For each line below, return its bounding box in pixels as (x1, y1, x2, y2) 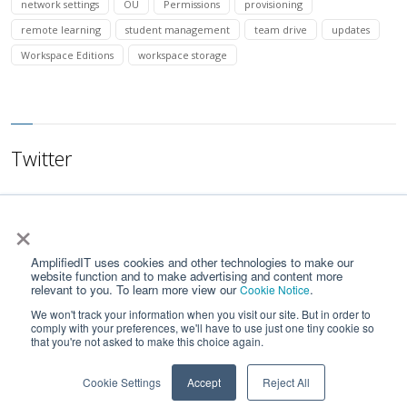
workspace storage (138, 47, 228, 62)
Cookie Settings (82, 374, 161, 390)
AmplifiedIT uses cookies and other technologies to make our (31, 253, 353, 271)
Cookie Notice (240, 282, 310, 297)
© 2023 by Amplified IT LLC (132, 383, 275, 401)
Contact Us (78, 335, 165, 358)
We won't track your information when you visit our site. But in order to (31, 306, 371, 322)
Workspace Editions (21, 47, 114, 62)
